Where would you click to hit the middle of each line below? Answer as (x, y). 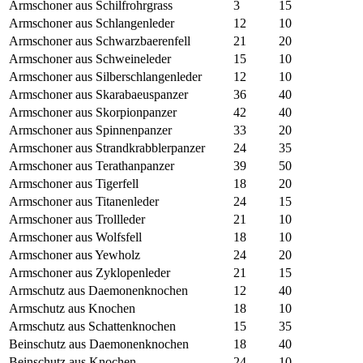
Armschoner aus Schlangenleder (92, 23)
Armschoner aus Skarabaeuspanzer (98, 95)
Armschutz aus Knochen (72, 309)
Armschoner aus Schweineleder (90, 59)
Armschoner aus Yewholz (75, 255)
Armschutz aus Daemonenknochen (98, 291)
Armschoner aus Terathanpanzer (92, 166)
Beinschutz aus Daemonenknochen (99, 344)
